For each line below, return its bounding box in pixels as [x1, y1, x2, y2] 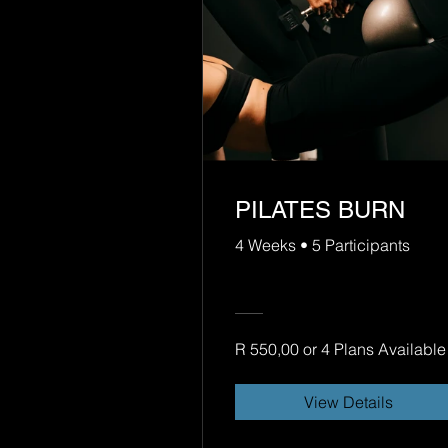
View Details [303, 392, 393, 413]
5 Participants [312, 235, 410, 256]
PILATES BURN [235, 196, 405, 224]
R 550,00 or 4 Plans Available [235, 339, 446, 360]
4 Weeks [235, 235, 296, 256]
